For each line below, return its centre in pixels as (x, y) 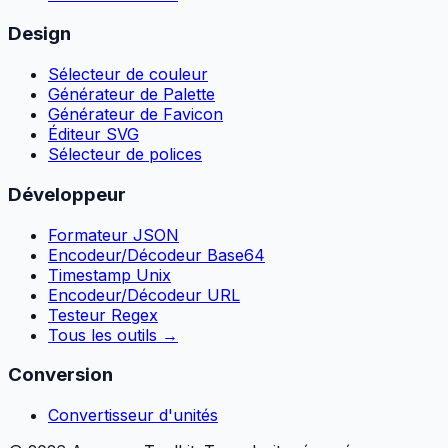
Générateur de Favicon (135, 114)
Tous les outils (102, 334)
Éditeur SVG (93, 134)
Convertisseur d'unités (133, 415)
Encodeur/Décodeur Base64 (156, 254)
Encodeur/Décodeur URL (144, 294)
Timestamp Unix (109, 274)
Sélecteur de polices (125, 154)
